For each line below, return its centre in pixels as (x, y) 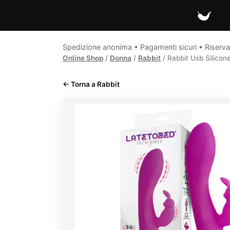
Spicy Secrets (102, 15)
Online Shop (83, 58)
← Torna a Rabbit (91, 84)
